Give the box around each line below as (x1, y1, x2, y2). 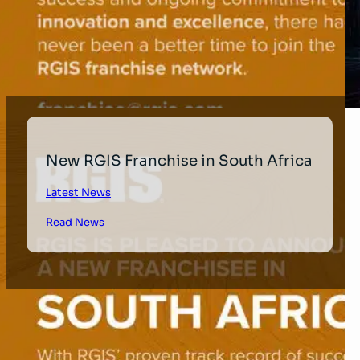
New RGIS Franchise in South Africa (46, 150, 313, 170)
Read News (46, 215, 105, 229)
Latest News (46, 186, 112, 199)
